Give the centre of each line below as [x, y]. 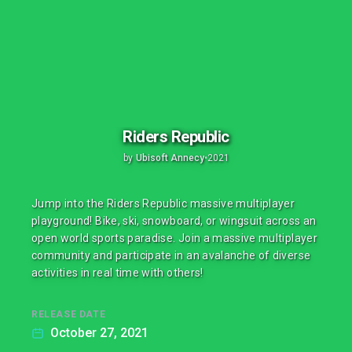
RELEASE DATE [69, 314]
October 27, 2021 [99, 333]
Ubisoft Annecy [170, 158]
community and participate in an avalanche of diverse [171, 255]
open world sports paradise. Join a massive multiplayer [174, 238]
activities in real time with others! [117, 273]
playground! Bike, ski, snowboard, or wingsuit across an [174, 221]
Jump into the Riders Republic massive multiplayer [163, 203]
